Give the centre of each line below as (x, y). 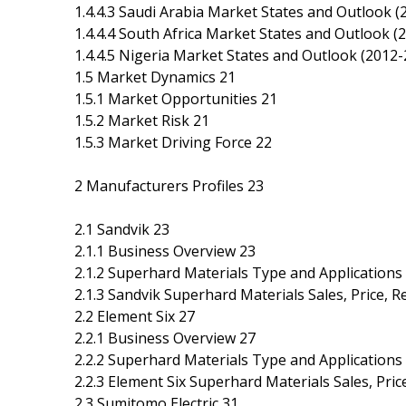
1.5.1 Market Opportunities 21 (176, 98)
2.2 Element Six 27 (135, 316)
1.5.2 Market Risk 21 (142, 120)
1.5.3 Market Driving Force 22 (173, 142)
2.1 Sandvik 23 (122, 229)
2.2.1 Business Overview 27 (165, 338)
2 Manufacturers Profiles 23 (169, 185)
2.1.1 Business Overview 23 (165, 251)
